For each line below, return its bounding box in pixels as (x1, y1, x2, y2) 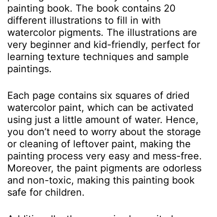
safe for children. (7, 186, 88, 198)
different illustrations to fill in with (7, 15, 161, 26)
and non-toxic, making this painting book (7, 174, 195, 186)
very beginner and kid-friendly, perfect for (7, 39, 200, 50)
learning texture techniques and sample (7, 51, 189, 62)
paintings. (7, 63, 55, 75)
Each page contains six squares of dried (7, 90, 189, 101)
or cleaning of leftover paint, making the (7, 138, 191, 150)
